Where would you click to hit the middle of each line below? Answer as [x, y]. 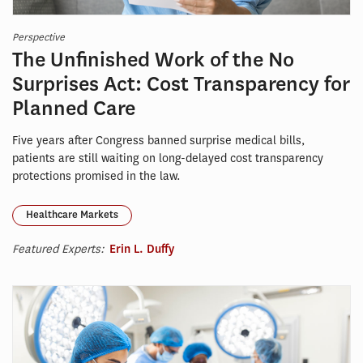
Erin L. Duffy [142, 248]
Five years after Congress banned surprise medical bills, [159, 140]
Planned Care [74, 108]
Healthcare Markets [72, 215]
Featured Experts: [60, 249]
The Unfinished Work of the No [153, 60]
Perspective [38, 36]
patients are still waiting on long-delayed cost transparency [168, 158]
